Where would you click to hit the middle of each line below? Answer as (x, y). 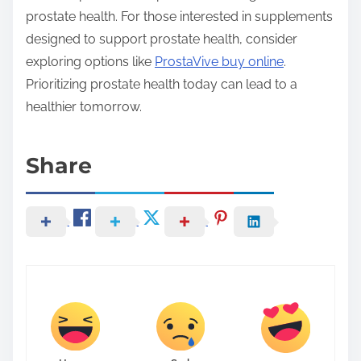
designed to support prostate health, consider (162, 39)
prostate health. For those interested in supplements (179, 17)
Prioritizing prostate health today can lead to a (162, 85)
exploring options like (90, 62)
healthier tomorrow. (84, 107)
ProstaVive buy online (219, 62)
